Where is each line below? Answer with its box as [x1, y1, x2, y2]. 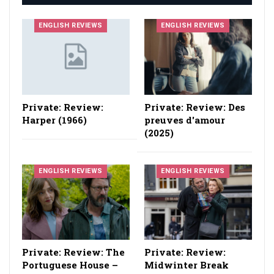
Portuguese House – [22, 258, 118, 271]
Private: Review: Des [144, 100, 245, 113]
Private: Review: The [22, 245, 125, 258]
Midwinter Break [144, 258, 229, 271]
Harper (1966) [22, 113, 87, 126]
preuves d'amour [144, 113, 225, 126]
